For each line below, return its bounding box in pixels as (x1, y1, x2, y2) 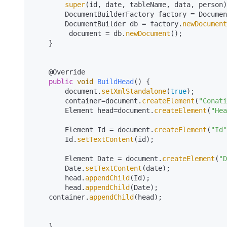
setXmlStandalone (101, 87, 166, 95)
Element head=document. (65, 106, 154, 115)
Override (53, 68, 85, 76)
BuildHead (97, 78, 134, 86)
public (49, 78, 73, 86)
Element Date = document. (65, 155, 162, 163)
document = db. (69, 29, 126, 37)
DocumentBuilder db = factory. (65, 20, 182, 28)
